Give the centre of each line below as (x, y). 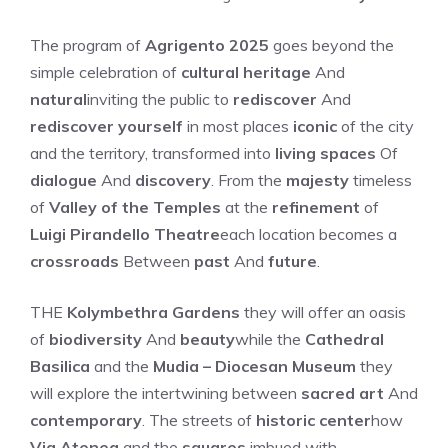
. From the (248, 180)
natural (58, 99)
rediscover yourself (106, 126)
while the (270, 339)
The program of (87, 45)
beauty (207, 339)
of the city (375, 126)
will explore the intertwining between (165, 393)
